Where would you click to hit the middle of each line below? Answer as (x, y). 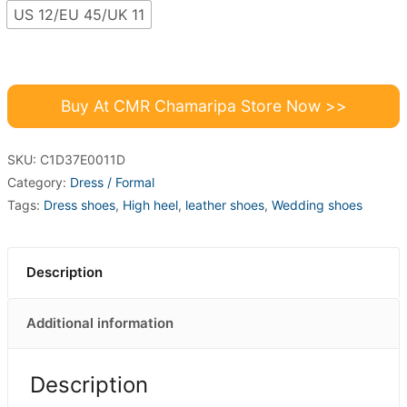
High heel (150, 205)
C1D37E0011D (83, 159)
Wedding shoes (317, 205)
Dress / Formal (112, 182)
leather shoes (225, 205)
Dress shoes (79, 205)
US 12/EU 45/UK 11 (79, 14)
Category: (39, 182)
